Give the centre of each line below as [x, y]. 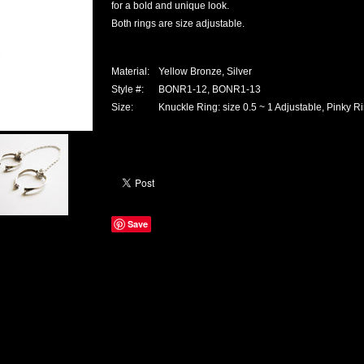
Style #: [128, 89]
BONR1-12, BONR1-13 [210, 89]
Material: [130, 71]
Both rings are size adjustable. [178, 24]
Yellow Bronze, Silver [205, 71]
